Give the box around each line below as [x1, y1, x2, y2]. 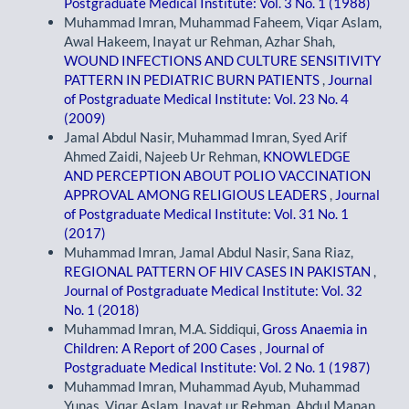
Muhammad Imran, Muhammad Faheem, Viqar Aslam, [64, 14, 382, 31]
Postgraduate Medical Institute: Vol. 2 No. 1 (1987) [64, 359, 371, 376]
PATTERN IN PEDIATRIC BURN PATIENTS [64, 71, 322, 89]
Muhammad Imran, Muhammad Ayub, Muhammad [64, 378, 360, 395]
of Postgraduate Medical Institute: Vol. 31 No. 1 [64, 205, 349, 223]
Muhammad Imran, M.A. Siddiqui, [64, 320, 262, 338]
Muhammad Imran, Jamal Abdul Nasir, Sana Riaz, [64, 244, 353, 261]
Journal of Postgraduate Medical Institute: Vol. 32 [64, 282, 362, 299]
